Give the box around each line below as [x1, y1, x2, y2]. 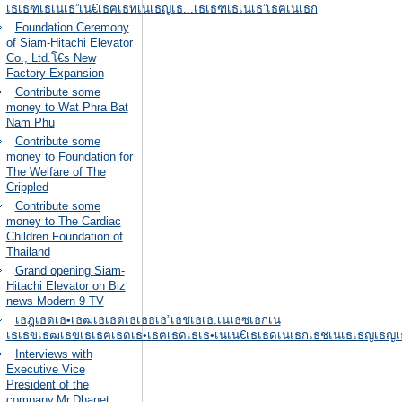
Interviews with [14, 347, 92, 361]
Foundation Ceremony [14, 21, 129, 34]
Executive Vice [5, 363, 85, 376]
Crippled [5, 180, 48, 194]
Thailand [5, 245, 50, 258]
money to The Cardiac [5, 214, 121, 228]
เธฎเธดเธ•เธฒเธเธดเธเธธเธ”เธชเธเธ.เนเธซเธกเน [14, 313, 281, 327]
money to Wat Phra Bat [5, 100, 128, 114]
